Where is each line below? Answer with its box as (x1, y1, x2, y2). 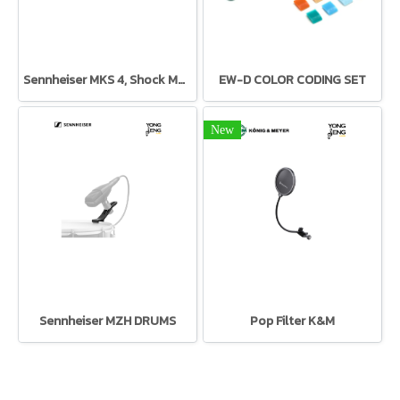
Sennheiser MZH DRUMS (39, 311, 176, 330)
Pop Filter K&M (250, 311, 335, 330)
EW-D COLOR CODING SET (219, 70, 366, 89)
